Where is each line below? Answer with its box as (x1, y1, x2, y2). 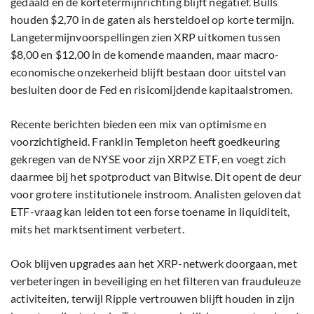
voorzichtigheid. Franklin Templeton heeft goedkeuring (11, 135, 280, 149)
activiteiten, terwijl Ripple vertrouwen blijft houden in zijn (11, 292, 295, 306)
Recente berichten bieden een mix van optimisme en (11, 117, 266, 131)
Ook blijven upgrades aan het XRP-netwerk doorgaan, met (11, 257, 297, 271)
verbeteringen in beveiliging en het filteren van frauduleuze (11, 274, 301, 288)
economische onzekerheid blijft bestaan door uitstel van (11, 65, 287, 79)
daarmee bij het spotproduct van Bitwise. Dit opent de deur (11, 170, 302, 184)
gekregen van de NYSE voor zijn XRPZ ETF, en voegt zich (11, 152, 286, 166)
